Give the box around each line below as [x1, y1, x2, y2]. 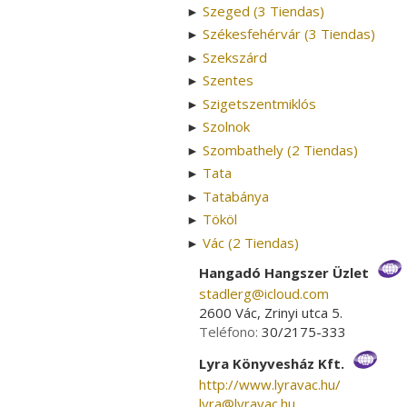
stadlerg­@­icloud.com [199, 283, 329, 303]
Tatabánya [203, 186, 269, 205]
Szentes [203, 71, 253, 90]
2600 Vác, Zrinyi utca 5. [199, 303, 342, 322]
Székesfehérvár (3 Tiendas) [203, 25, 375, 44]
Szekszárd [203, 47, 267, 66]
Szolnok [203, 117, 250, 136]
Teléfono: [199, 322, 262, 341]
